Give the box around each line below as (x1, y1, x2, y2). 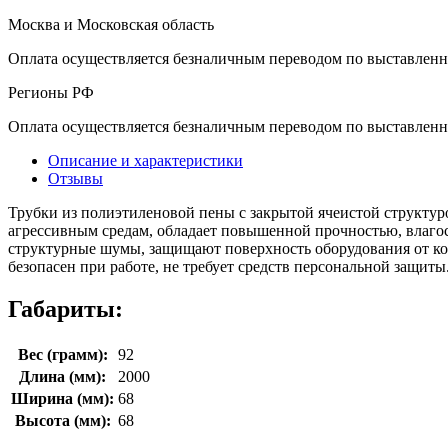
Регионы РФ (8, 83, 94, 101)
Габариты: (8, 295, 123, 322)
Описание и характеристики (48, 151, 243, 169)
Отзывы (48, 169, 103, 187)
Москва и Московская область (8, 15, 214, 33)
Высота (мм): (14, 411, 111, 429)
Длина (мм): (19, 367, 106, 385)
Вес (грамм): (17, 345, 108, 363)
